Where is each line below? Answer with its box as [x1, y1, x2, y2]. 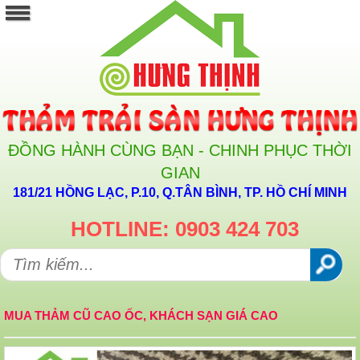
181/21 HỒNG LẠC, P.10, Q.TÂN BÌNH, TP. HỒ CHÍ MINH [13, 186, 347, 200]
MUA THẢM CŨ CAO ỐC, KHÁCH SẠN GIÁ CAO [4, 309, 278, 323]
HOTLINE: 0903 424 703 [71, 217, 299, 242]
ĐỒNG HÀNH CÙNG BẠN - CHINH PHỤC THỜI [8, 141, 352, 160]
